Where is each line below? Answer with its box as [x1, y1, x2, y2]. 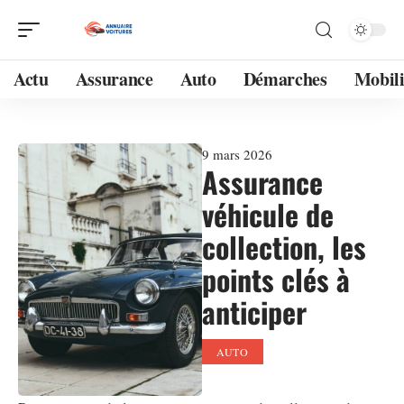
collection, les [202, 225, 366, 268]
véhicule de [202, 193, 334, 235]
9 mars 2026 [202, 145, 272, 163]
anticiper [202, 290, 307, 333]
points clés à [202, 258, 350, 300]
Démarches [243, 66, 327, 92]
